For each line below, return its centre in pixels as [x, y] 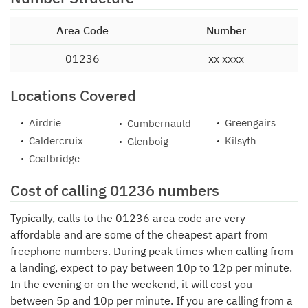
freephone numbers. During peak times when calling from [152, 251]
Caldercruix [56, 141]
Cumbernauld [159, 123]
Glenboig [147, 141]
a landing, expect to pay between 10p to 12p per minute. [151, 267]
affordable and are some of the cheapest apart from [139, 234]
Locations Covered [73, 95]
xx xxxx [226, 58]
